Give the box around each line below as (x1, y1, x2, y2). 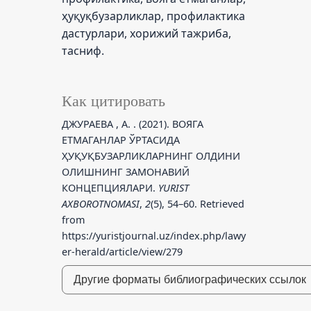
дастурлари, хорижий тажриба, (61, 26, 231, 42)
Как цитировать (61, 93, 165, 110)
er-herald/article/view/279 (61, 245, 183, 259)
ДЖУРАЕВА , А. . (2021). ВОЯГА (61, 117, 203, 131)
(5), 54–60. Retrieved (150, 197, 244, 211)
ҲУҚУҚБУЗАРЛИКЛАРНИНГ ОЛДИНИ (61, 149, 240, 163)
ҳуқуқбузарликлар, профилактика (61, 8, 245, 24)
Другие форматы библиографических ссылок (73, 274, 309, 286)
